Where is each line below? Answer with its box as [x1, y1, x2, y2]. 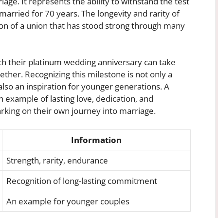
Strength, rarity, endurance [6, 154, 108, 166]
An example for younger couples [6, 195, 129, 207]
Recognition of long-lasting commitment [6, 175, 157, 186]
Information [71, 134, 122, 145]
